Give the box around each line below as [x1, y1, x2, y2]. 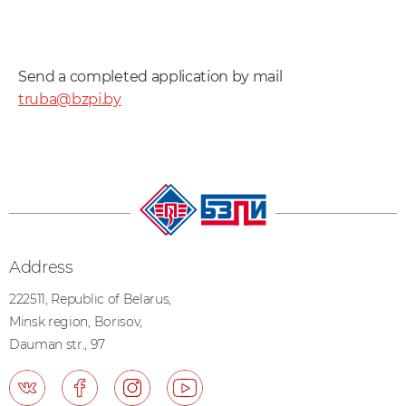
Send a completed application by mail [18, 68, 283, 85]
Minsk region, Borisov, [9, 314, 142, 331]
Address [9, 257, 73, 278]
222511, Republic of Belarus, [9, 291, 172, 308]
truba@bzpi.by [18, 91, 121, 108]
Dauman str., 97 [9, 336, 105, 353]
